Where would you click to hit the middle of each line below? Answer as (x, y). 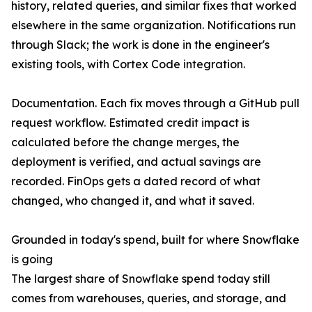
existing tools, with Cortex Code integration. (128, 64)
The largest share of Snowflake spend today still (141, 279)
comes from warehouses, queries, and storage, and (149, 298)
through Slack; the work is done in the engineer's (140, 45)
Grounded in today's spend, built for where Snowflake (155, 240)
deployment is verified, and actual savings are (136, 162)
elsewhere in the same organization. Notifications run (154, 25)
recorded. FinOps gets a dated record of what (136, 181)
